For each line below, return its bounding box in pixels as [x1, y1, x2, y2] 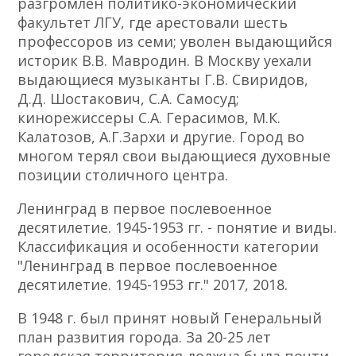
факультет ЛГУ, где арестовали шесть [17, 13, 288, 33]
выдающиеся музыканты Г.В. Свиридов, [17, 70, 309, 90]
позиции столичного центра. [17, 165, 229, 185]
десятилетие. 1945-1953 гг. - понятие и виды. [17, 218, 338, 238]
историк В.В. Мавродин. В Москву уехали [17, 51, 312, 71]
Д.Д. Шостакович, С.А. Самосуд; [17, 89, 240, 109]
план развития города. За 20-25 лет [17, 327, 272, 347]
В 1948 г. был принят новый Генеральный [17, 308, 323, 328]
